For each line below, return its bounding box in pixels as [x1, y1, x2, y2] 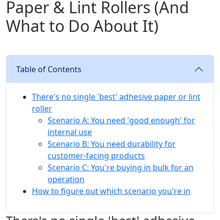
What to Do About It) [6, 15, 159, 37]
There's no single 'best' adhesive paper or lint [32, 91, 200, 103]
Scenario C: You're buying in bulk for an [48, 162, 193, 173]
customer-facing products [48, 150, 145, 162]
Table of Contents [16, 64, 82, 75]
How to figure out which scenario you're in [32, 186, 191, 197]
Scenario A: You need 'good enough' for [48, 115, 195, 126]
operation [48, 174, 84, 185]
